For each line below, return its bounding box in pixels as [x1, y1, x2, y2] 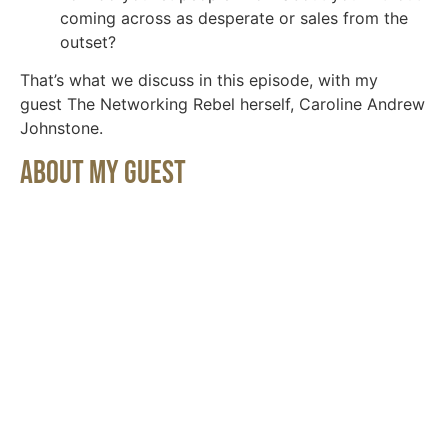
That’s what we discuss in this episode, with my [20, 70, 378, 91]
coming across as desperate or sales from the [60, 7, 408, 28]
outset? [60, 31, 116, 52]
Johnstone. [20, 118, 103, 139]
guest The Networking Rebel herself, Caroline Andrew [20, 94, 425, 115]
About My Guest [20, 153, 186, 193]
